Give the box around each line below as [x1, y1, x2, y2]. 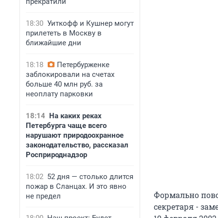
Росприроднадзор [26, 150, 87, 159]
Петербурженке [57, 60, 109, 69]
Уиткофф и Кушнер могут [47, 19, 134, 28]
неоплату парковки [26, 90, 93, 98]
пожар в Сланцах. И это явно [26, 182, 127, 191]
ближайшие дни [26, 38, 81, 47]
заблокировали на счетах [26, 70, 114, 79]
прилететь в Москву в [26, 29, 102, 37]
